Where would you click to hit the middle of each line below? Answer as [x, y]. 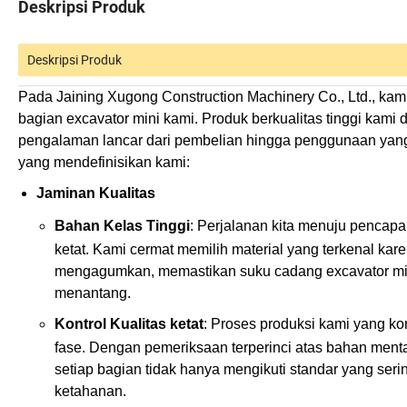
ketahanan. [90, 392]
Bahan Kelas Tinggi [122, 226]
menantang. [93, 293]
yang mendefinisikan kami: [104, 163]
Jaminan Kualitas [96, 194]
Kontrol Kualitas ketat [129, 324]
